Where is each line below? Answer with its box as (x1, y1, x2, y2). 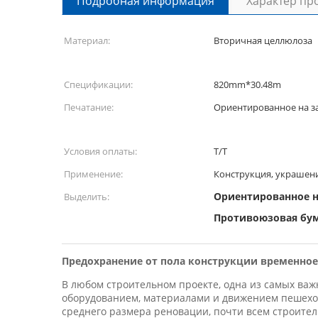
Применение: (64, 168, 123, 180)
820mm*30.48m (214, 78, 281, 91)
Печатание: (64, 101, 114, 114)
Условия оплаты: (64, 145, 137, 158)
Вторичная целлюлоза (214, 34, 312, 47)
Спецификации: (64, 78, 133, 91)
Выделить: (64, 190, 109, 203)
